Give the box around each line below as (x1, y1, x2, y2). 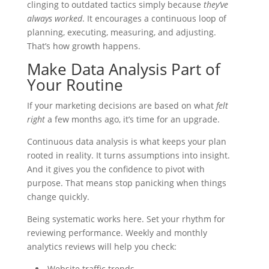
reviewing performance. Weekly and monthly (26, 227, 207, 239)
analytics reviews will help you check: (26, 241, 177, 253)
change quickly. (26, 191, 89, 203)
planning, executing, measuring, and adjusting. (26, 26, 216, 38)
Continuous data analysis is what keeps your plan (26, 136, 226, 148)
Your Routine (26, 74, 123, 96)
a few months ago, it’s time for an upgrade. (44, 113, 220, 125)
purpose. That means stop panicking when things (26, 177, 226, 189)
